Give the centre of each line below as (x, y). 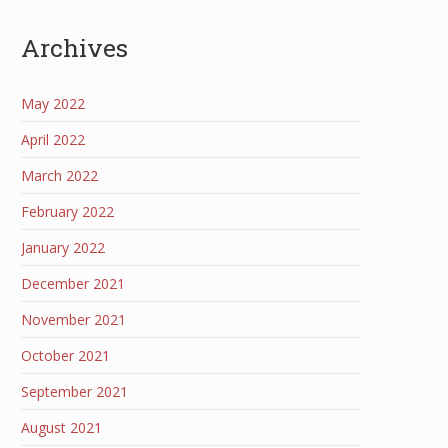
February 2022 (67, 211)
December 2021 (73, 283)
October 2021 (65, 355)
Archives (74, 47)
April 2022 (53, 139)
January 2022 (63, 247)
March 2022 (59, 175)
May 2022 (53, 103)
